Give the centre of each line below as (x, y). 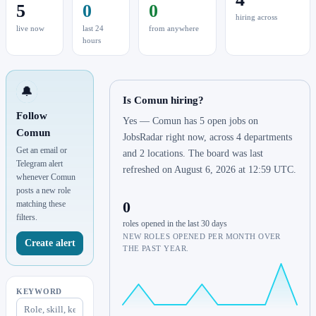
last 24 (93, 29)
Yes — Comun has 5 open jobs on (191, 121)
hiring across (256, 17)
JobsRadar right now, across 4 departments (208, 138)
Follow (32, 116)
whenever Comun (46, 177)
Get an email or (42, 151)
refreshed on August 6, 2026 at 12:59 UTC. (210, 170)
